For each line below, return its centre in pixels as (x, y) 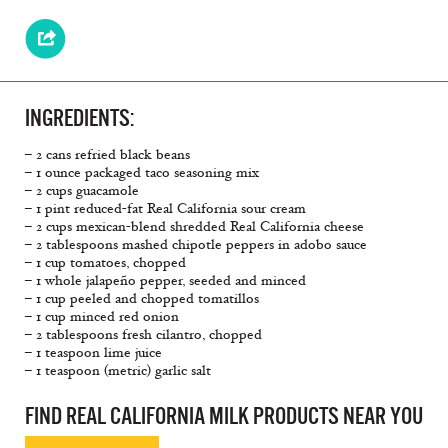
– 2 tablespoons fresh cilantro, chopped (143, 335)
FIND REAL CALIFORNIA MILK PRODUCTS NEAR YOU (224, 416)
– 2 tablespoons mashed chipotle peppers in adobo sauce (196, 245)
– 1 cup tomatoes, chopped (105, 263)
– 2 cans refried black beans (107, 155)
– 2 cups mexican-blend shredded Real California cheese (194, 227)
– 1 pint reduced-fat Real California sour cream (165, 209)
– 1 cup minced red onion (102, 317)
